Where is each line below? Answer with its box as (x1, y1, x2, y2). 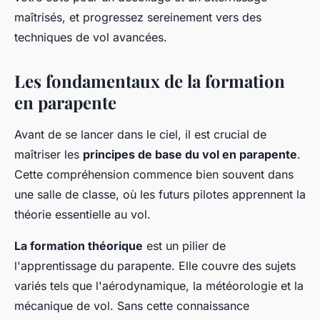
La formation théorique (14, 238, 143, 253)
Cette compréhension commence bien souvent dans (14, 166, 294, 181)
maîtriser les (14, 146, 83, 161)
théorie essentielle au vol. (14, 206, 151, 221)
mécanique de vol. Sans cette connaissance (14, 298, 249, 313)
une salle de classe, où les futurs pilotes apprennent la (14, 186, 306, 201)
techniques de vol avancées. (14, 29, 167, 44)
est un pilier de (143, 238, 226, 253)
